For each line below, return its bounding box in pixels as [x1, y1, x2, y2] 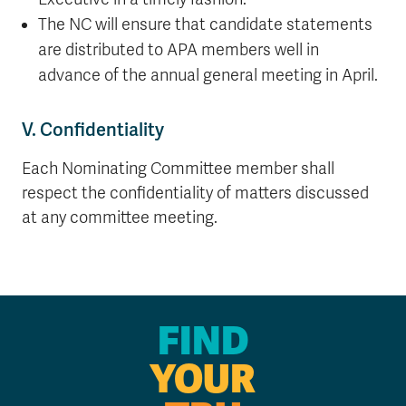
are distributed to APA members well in [37, 40, 319, 60]
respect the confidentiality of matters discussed [22, 183, 369, 203]
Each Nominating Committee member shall [22, 159, 334, 179]
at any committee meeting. [22, 208, 217, 227]
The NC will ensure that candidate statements [37, 14, 372, 34]
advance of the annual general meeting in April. [37, 65, 378, 85]
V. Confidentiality [22, 118, 164, 141]
